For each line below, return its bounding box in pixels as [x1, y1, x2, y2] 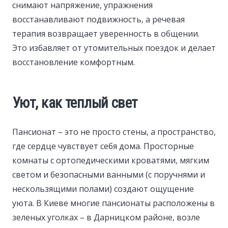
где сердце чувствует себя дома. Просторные [12, 140, 194, 152]
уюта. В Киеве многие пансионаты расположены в [12, 197, 215, 209]
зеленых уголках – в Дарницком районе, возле [12, 211, 200, 223]
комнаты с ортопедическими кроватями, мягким [12, 154, 209, 166]
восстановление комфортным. [12, 56, 135, 68]
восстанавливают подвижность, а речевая [12, 13, 185, 25]
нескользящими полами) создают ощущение [12, 183, 194, 194]
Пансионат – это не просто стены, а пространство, [12, 126, 216, 137]
